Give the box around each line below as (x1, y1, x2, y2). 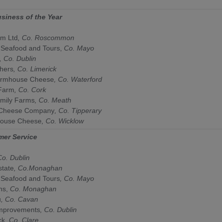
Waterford (71, 75, 102, 83)
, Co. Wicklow (42, 116, 84, 125)
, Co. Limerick (13, 64, 56, 73)
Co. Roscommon (22, 33, 74, 42)
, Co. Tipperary (55, 106, 102, 114)
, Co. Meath (35, 96, 71, 104)
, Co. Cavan (1, 195, 38, 203)
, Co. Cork (14, 85, 46, 94)
